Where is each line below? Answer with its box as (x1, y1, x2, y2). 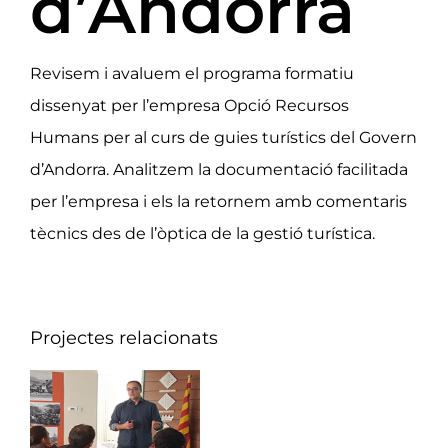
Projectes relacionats (30, 326, 218, 349)
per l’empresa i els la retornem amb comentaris (29, 191, 407, 211)
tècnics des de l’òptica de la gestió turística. (29, 223, 375, 243)
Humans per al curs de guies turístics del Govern (29, 127, 417, 147)
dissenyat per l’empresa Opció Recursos (29, 95, 349, 115)
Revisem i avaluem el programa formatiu (29, 63, 354, 83)
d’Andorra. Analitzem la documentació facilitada (29, 159, 408, 179)
